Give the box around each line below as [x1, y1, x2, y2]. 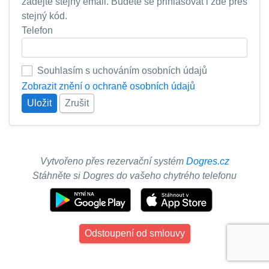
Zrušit [65, 98, 89, 108]
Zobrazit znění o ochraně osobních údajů [22, 81, 195, 91]
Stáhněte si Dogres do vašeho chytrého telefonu [32, 171, 237, 181]
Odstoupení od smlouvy [84, 228, 185, 238]
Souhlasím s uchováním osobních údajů [37, 65, 207, 76]
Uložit [27, 98, 52, 108]
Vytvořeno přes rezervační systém [40, 156, 186, 166]
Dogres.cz [186, 156, 229, 166]
